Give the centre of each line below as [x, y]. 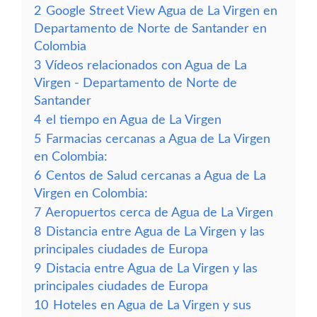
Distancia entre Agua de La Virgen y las [155, 232]
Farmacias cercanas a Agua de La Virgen [158, 139]
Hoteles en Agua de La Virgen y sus [152, 305]
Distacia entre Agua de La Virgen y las [152, 269]
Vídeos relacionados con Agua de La [146, 65]
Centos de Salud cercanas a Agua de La [156, 176]
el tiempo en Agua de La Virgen [134, 120]
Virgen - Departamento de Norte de [136, 83]
